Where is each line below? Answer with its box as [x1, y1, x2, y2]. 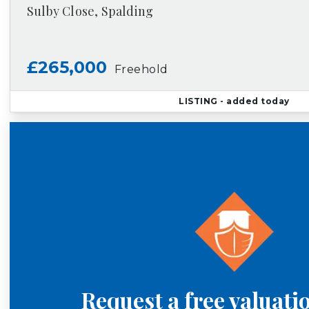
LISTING [179, 96, 218, 106]
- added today [217, 96, 290, 106]
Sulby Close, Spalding [27, 3, 154, 19]
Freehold [114, 63, 168, 76]
